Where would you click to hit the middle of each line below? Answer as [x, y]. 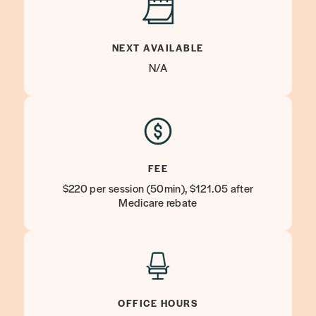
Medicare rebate [158, 202]
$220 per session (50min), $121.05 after [158, 188]
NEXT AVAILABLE [158, 48]
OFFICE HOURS [158, 303]
